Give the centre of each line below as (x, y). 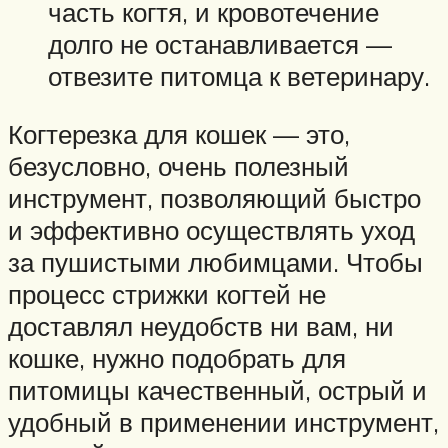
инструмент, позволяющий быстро (214, 197)
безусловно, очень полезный (178, 165)
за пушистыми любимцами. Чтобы (215, 261)
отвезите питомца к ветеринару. (239, 76)
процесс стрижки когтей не (167, 293)
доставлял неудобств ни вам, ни (201, 325)
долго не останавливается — (220, 44)
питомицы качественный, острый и (217, 389)
